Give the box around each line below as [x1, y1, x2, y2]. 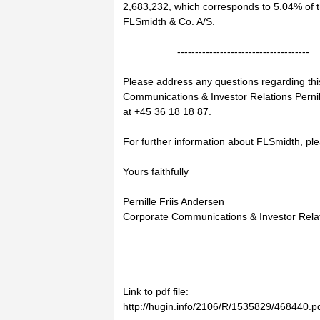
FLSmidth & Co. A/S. [123, 16, 215, 27]
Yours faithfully [123, 166, 189, 177]
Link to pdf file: [123, 286, 189, 297]
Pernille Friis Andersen [123, 196, 224, 207]
